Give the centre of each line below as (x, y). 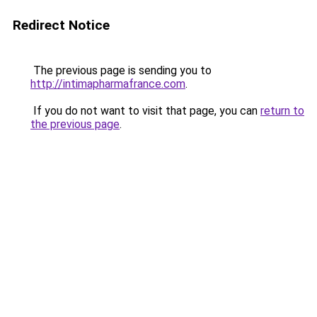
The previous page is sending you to (121, 70)
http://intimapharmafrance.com (108, 84)
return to (282, 111)
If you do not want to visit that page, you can (145, 111)
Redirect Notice (61, 25)
